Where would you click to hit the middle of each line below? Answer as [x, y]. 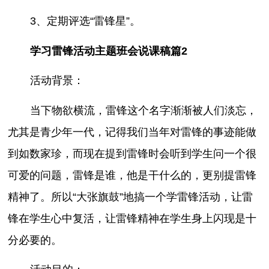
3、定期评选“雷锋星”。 [85, 21]
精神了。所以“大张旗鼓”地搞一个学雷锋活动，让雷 [131, 197]
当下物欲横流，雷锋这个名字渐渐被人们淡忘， [143, 110]
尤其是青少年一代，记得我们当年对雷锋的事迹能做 [132, 132]
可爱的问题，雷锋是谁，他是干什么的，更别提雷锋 [132, 175]
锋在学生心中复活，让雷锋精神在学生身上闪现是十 [132, 218]
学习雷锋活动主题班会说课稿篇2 [108, 51]
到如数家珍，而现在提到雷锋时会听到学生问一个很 [132, 153]
